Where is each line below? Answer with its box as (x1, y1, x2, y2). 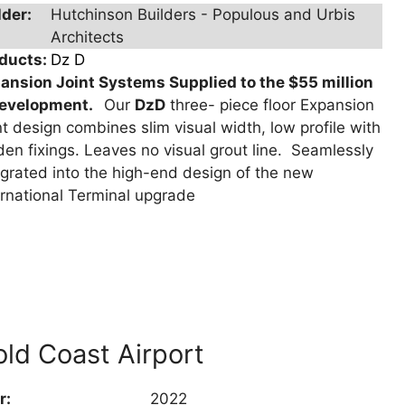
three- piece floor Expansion (165, 96, 375, 115)
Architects (51, 28, 125, 47)
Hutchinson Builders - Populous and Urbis (51, 5, 356, 24)
